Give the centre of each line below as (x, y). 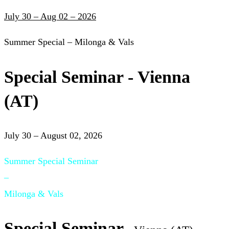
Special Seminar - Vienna (97, 77)
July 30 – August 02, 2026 (53, 135)
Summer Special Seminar (51, 161)
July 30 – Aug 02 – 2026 (50, 17)
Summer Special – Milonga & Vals (69, 42)
